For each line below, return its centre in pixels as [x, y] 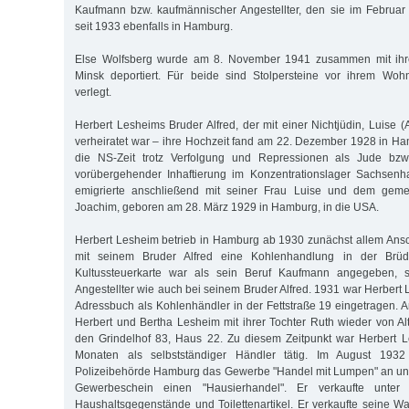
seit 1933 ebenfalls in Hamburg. [154, 26]
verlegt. [93, 92]
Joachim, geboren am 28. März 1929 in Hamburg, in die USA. [227, 207]
